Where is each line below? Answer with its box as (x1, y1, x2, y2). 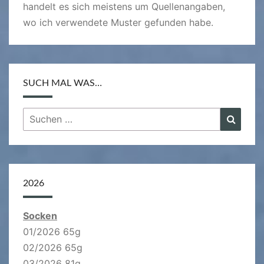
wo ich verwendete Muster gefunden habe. (23, 16, 213, 28)
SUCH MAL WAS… (23, 78, 102, 88)
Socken (23, 209, 57, 222)
